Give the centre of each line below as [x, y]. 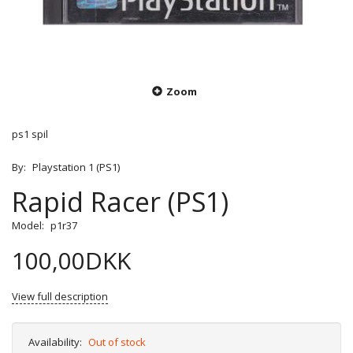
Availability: [55, 342]
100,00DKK [71, 261]
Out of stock [117, 342]
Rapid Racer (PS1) [120, 202]
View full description [60, 297]
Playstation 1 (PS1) [76, 167]
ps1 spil [30, 134]
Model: [29, 226]
